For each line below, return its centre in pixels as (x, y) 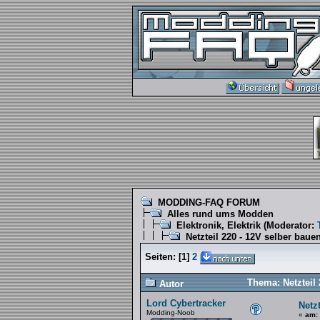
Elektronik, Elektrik (218, 225)
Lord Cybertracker (186, 303)
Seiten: (160, 257)
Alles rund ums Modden (220, 214)
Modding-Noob (170, 312)
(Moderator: (289, 225)
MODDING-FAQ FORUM (209, 202)
